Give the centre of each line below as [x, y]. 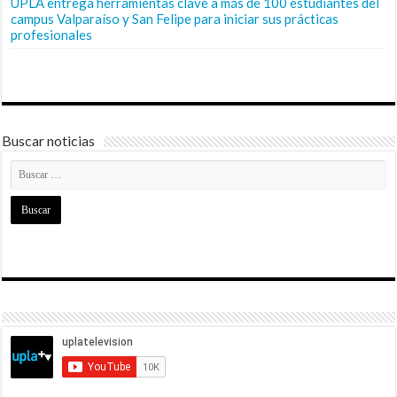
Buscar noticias [49, 140]
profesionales [52, 34]
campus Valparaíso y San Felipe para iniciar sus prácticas [175, 18]
